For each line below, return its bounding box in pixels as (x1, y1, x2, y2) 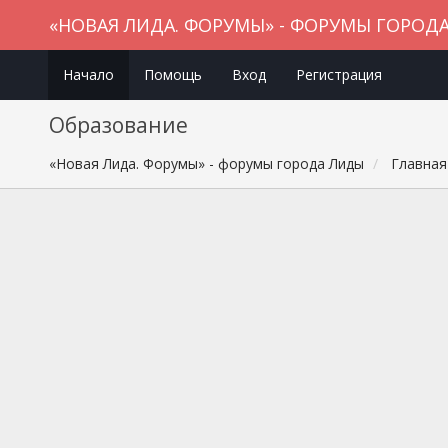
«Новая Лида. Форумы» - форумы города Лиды (48, 154, 364, 173)
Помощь (143, 65, 202, 84)
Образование (48, 111, 188, 139)
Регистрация (295, 65, 382, 84)
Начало (62, 65, 114, 84)
